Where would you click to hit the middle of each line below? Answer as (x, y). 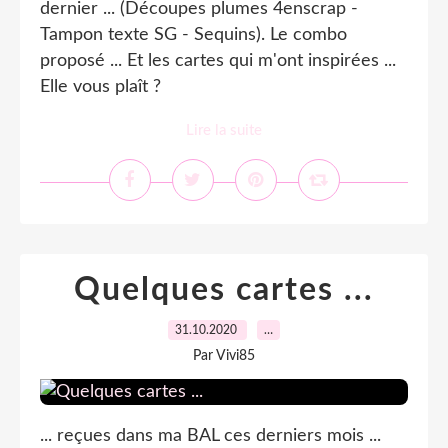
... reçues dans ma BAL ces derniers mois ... (210, 436)
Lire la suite (224, 130)
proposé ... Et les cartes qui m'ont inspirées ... (218, 61)
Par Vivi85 (224, 356)
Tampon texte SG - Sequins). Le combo (193, 35)
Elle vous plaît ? (100, 87)
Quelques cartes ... (224, 290)
